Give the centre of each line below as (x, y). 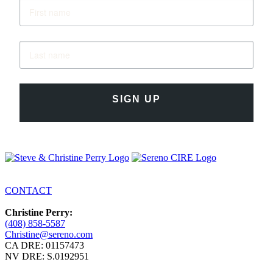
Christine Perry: (39, 212)
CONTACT (28, 190)
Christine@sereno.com (49, 234)
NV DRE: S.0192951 (47, 256)
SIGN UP (136, 99)
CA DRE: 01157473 (44, 245)
